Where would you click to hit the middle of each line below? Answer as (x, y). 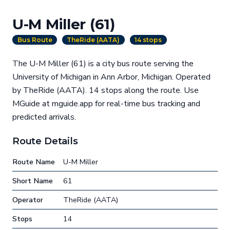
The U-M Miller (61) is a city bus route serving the (103, 64)
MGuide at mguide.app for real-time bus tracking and (106, 104)
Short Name (33, 181)
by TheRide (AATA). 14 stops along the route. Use (106, 91)
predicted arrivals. (44, 117)
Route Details (45, 141)
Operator (28, 200)
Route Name (34, 162)
